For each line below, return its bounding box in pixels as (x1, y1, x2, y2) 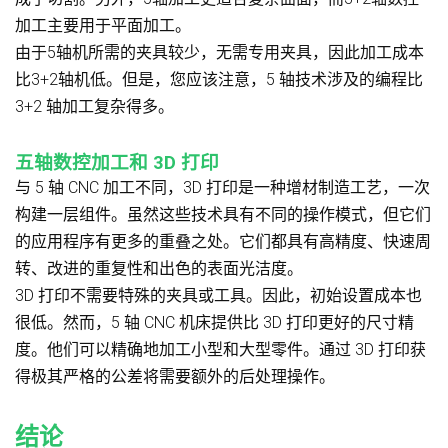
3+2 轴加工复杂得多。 (15, 96, 174, 116)
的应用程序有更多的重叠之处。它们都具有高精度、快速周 (15, 231, 431, 251)
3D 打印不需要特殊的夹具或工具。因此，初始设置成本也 (15, 285, 422, 305)
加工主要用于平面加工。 (15, 15, 191, 35)
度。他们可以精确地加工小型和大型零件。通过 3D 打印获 (15, 339, 426, 359)
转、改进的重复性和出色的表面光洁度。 (15, 258, 303, 278)
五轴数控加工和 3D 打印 (15, 151, 219, 174)
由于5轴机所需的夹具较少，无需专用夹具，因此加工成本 (15, 42, 424, 62)
